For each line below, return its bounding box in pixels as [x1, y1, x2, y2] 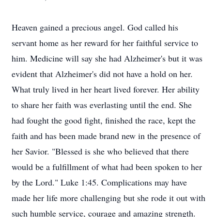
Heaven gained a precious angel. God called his [12, 21, 178, 33]
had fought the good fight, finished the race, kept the [12, 114, 196, 126]
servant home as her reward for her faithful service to [12, 37, 198, 48]
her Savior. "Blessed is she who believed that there [12, 145, 189, 157]
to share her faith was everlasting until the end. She [12, 99, 192, 110]
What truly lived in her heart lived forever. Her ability [12, 83, 200, 95]
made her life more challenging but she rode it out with [12, 192, 205, 203]
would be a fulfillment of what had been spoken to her [12, 161, 202, 172]
